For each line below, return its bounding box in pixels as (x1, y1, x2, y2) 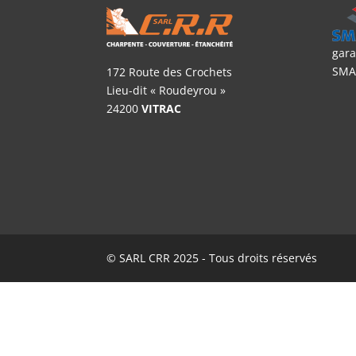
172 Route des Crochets (106, 64, 233, 80)
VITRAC (141, 101, 182, 117)
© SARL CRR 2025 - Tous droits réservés (106, 250, 318, 265)
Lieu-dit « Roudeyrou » (106, 83, 226, 99)
